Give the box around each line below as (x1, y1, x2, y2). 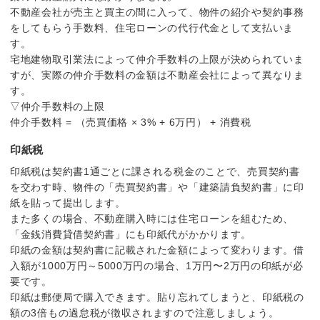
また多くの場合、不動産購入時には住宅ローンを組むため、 (10, 213, 294, 225)
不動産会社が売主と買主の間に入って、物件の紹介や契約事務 (10, 6, 304, 19)
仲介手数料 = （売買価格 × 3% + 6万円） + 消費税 (10, 116, 251, 129)
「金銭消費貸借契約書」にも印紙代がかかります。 (10, 229, 252, 241)
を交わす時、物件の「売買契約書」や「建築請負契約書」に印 (10, 181, 304, 194)
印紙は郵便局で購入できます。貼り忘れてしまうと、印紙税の (10, 291, 304, 304)
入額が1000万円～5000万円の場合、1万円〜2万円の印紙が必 (10, 260, 304, 272)
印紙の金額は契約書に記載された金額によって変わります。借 (10, 244, 304, 256)
